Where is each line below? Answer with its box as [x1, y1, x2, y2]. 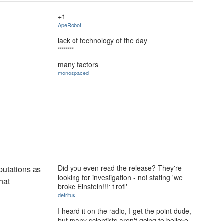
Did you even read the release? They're [58, 163, 182, 173]
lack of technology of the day [58, 35, 147, 45]
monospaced [58, 69, 89, 77]
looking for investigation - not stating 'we [58, 172, 183, 182]
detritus [58, 191, 75, 199]
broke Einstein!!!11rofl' [58, 182, 127, 191]
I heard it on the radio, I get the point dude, [58, 205, 191, 216]
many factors [58, 59, 98, 70]
